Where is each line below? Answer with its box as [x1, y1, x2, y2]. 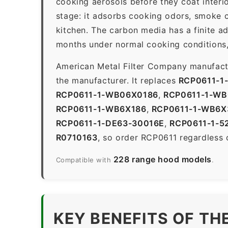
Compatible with [55, 155, 113, 164]
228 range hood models [113, 154, 212, 164]
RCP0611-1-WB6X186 [55, 103, 147, 114]
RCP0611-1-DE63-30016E [55, 118, 165, 128]
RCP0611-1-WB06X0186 [55, 89, 158, 100]
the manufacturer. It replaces [55, 75, 179, 85]
